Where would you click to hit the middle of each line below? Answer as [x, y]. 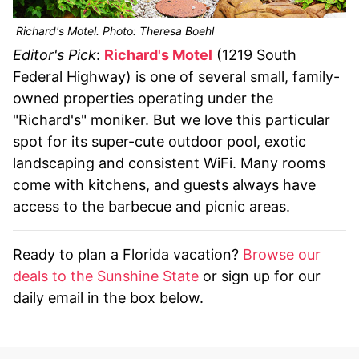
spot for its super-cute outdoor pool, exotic [159, 141]
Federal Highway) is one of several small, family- [176, 76]
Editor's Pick [54, 54]
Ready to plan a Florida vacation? [128, 254]
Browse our [282, 254]
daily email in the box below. [108, 297]
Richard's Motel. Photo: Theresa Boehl [113, 30]
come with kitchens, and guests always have [164, 184]
